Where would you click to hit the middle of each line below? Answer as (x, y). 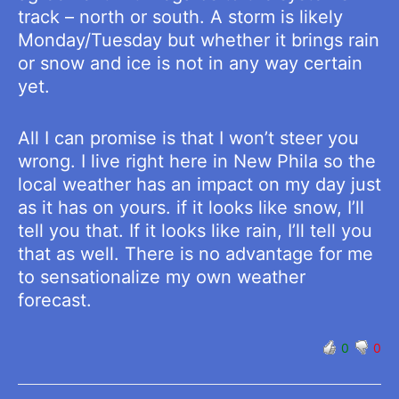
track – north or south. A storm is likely (180, 17)
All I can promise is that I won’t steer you (188, 138)
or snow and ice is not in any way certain (190, 64)
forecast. (55, 301)
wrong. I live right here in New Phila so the (197, 162)
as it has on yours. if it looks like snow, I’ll (191, 208)
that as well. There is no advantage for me (195, 254)
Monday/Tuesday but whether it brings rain (199, 41)
